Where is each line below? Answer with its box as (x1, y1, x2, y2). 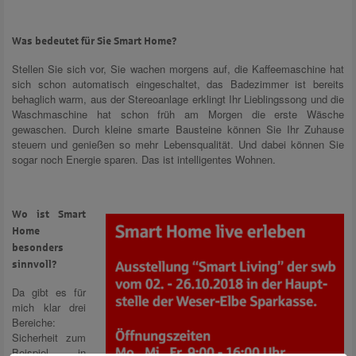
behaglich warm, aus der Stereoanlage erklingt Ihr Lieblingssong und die (12, 91, 344, 106)
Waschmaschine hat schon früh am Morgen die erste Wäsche (12, 106, 344, 122)
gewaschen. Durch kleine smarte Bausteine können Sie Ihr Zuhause (12, 121, 344, 137)
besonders (12, 242, 64, 253)
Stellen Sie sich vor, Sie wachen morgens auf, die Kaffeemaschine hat (12, 60, 344, 76)
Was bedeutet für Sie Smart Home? (12, 35, 177, 47)
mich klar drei (12, 299, 86, 315)
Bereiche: (12, 314, 56, 330)
